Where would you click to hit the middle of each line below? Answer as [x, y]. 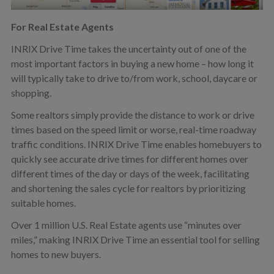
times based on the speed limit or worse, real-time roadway [133, 130]
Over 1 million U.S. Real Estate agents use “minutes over [126, 225]
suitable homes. [43, 203]
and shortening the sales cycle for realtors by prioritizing [128, 188]
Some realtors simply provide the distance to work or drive [132, 115]
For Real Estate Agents [62, 27]
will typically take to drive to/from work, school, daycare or [134, 78]
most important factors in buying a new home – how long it [132, 64]
